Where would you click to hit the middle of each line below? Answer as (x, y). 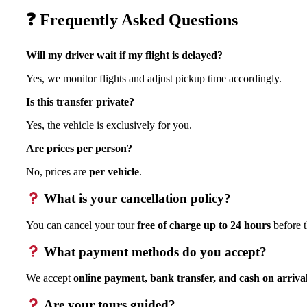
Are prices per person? (79, 149)
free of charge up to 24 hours (204, 225)
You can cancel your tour (82, 225)
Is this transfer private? (80, 102)
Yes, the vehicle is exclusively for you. (109, 125)
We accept (50, 278)
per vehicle (114, 172)
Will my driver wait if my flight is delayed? (124, 56)
